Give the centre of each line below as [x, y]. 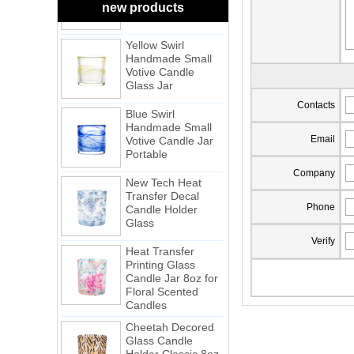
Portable [147, 140]
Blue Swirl [150, 100]
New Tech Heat [164, 169]
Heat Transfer [160, 237]
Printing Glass [160, 251]
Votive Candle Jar [169, 127]
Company [314, 173]
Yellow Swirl [155, 31]
